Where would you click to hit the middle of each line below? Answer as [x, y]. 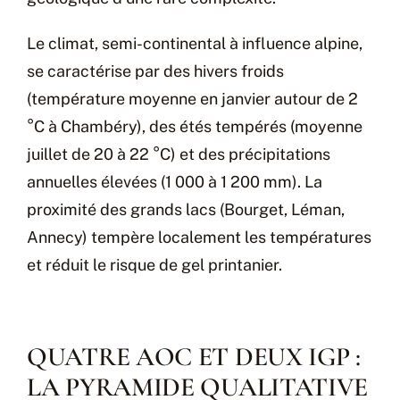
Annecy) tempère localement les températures [199, 237]
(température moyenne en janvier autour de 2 [192, 99]
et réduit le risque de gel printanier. [154, 265]
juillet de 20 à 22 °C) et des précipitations [179, 154]
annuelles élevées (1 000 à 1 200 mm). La [175, 182]
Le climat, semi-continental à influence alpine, [195, 44]
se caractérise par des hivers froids [155, 71]
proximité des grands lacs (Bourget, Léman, [186, 210]
